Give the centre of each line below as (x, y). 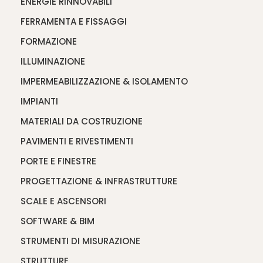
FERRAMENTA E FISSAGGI (74, 21)
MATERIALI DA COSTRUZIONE (82, 121)
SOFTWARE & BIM (58, 221)
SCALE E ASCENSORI (63, 201)
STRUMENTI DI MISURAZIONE (80, 241)
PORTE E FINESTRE (58, 161)
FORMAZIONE (49, 41)
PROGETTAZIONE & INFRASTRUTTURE (99, 181)
